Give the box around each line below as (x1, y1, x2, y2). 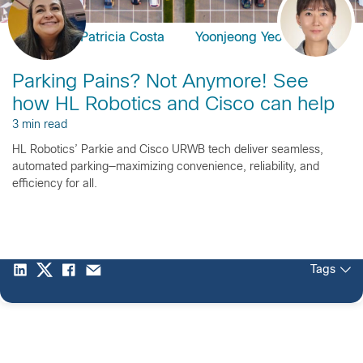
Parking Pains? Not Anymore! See (12, 73, 309, 92)
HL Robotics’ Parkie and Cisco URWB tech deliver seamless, (12, 144, 323, 156)
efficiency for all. (12, 178, 97, 190)
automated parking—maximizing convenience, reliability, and (12, 161, 319, 173)
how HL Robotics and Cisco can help (12, 96, 335, 114)
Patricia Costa (80, 31, 164, 44)
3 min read (12, 119, 67, 130)
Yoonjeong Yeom (195, 31, 293, 44)
